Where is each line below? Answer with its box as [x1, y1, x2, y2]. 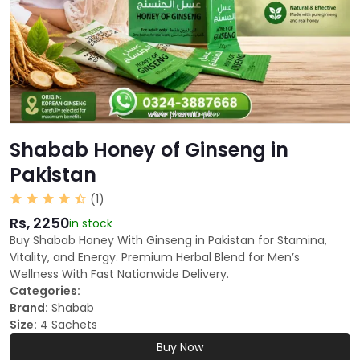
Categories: [10, 283, 80, 300]
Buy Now [157, 339, 203, 356]
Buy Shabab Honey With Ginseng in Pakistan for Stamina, [10, 232, 327, 249]
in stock [69, 215, 112, 232]
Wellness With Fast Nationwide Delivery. [10, 266, 229, 283]
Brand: [10, 300, 48, 317]
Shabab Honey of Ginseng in [10, 137, 288, 164]
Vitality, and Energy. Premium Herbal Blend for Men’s [10, 249, 300, 266]
